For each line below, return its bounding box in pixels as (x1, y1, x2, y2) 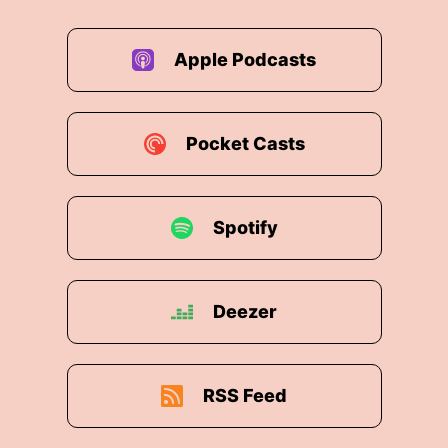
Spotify (212, 217, 278, 238)
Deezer (213, 301, 277, 322)
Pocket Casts (185, 133, 305, 154)
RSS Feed (203, 385, 287, 406)
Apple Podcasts (174, 49, 316, 70)
